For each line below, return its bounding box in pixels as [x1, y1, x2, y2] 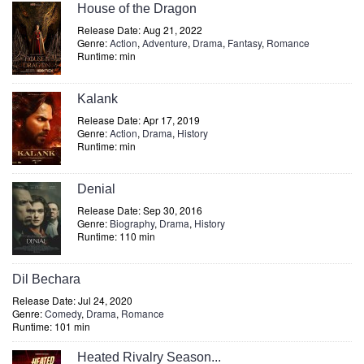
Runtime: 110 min [77, 229, 155, 243]
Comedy [45, 306, 81, 320]
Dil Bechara [12, 272, 80, 286]
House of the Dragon [77, 2, 197, 15]
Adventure [142, 36, 188, 50]
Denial [77, 182, 115, 196]
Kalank [77, 92, 118, 106]
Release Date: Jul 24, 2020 [12, 293, 132, 307]
